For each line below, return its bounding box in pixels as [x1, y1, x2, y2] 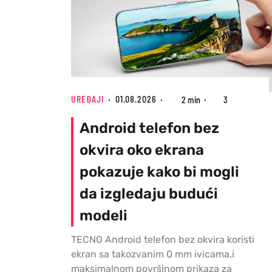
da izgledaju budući [80, 185, 218, 203]
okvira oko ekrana [80, 141, 204, 159]
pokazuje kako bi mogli [80, 163, 239, 181]
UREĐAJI [71, 93, 104, 105]
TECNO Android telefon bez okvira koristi [71, 234, 254, 246]
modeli [80, 207, 127, 225]
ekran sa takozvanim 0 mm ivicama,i [71, 248, 234, 260]
